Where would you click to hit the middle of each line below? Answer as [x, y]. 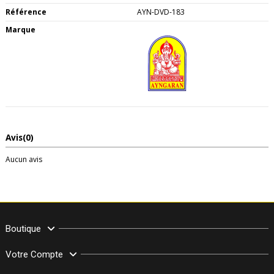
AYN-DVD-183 [161, 12]
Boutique [23, 228]
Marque [20, 29]
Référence [26, 12]
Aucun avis [24, 159]
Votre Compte [34, 254]
